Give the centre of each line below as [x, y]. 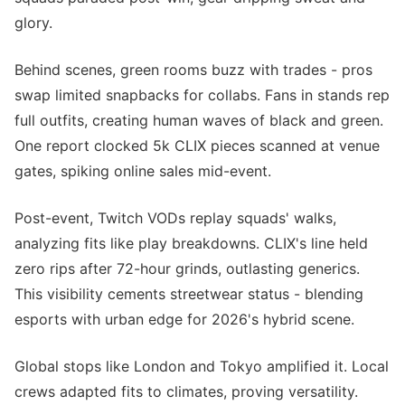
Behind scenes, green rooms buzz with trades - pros [193, 70]
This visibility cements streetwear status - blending [189, 294]
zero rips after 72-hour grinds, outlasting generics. [187, 268]
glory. [33, 23]
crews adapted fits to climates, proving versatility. [186, 391]
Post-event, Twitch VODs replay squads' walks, [175, 218]
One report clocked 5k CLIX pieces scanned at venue [197, 146]
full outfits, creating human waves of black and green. [199, 120]
